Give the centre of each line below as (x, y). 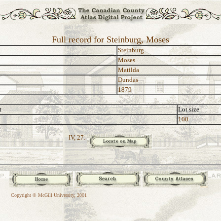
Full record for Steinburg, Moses (110, 39)
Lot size (189, 109)
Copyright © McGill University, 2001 (49, 195)
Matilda (129, 70)
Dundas (128, 80)
